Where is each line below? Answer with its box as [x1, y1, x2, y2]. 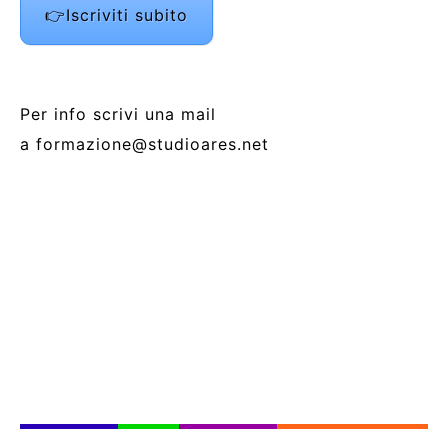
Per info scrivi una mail [20, 103, 216, 124]
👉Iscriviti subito [45, 4, 188, 25]
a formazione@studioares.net [20, 133, 269, 154]
